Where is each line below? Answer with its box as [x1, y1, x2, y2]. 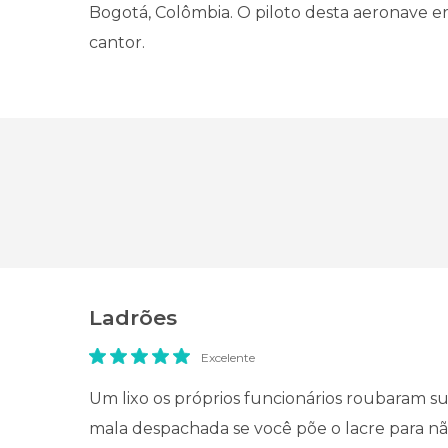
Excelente [201, 350, 255, 365]
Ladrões [89, 305, 177, 330]
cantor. [89, 33, 145, 52]
